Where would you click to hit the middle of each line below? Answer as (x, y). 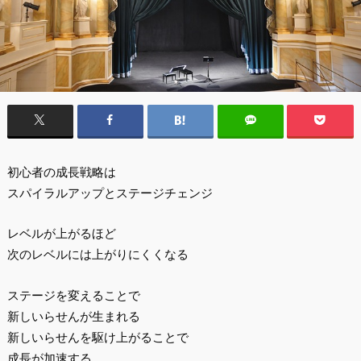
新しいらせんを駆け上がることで (98, 338)
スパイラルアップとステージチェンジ (110, 193)
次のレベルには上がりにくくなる (98, 255)
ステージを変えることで (73, 296)
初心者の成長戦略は (61, 172)
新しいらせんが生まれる (73, 317)
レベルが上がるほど (61, 234)
